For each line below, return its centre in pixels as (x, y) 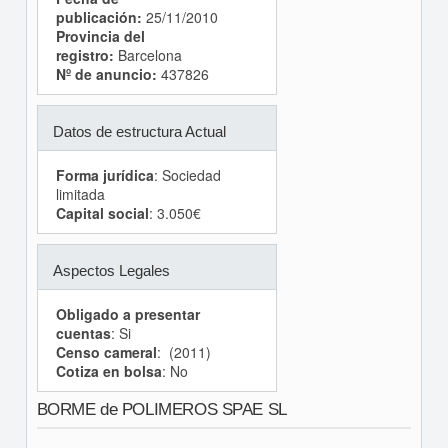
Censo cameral (106, 352)
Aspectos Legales (111, 270)
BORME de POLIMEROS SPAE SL (161, 409)
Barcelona (147, 55)
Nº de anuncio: (106, 74)
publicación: (98, 17)
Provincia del (100, 36)
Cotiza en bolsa (108, 371)
